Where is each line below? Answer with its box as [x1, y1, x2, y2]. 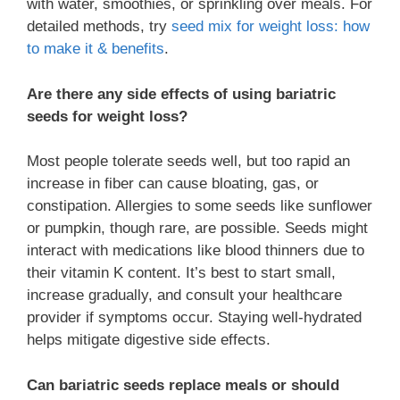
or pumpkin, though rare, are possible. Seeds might [27, 220, 368, 237]
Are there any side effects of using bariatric [27, 85, 336, 103]
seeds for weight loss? [27, 107, 187, 125]
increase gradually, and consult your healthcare [27, 287, 342, 304]
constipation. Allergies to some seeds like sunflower [27, 197, 372, 215]
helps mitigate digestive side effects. [27, 331, 271, 349]
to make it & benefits [27, 40, 164, 58]
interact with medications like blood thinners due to [27, 242, 364, 260]
